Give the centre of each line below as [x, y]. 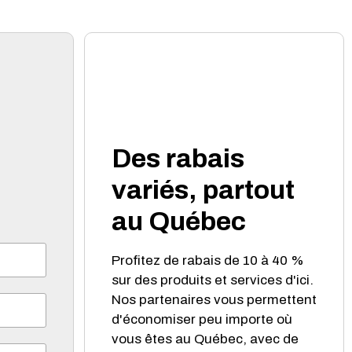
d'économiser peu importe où [202, 319]
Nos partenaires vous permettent [214, 299]
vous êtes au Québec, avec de [205, 339]
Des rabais [178, 158]
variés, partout [203, 189]
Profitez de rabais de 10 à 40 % [208, 260]
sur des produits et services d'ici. [213, 280]
